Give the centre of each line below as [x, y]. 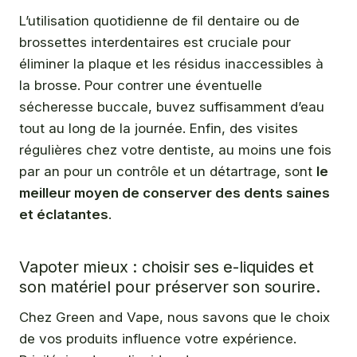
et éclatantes [64, 215]
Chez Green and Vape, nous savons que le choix [175, 318]
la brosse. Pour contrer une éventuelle [141, 86]
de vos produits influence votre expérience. [158, 339]
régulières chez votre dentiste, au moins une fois [175, 150]
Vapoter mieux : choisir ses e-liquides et [167, 267]
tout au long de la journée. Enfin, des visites [159, 129]
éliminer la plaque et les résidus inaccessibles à [171, 64]
